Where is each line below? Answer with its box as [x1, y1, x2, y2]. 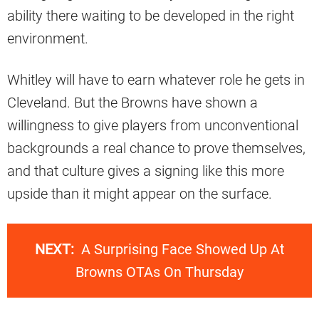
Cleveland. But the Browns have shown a [7, 94, 258, 112]
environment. [7, 30, 88, 48]
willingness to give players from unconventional [7, 117, 298, 135]
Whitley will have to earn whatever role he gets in [7, 71, 305, 89]
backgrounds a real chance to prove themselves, [7, 140, 305, 157]
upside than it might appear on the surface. [7, 185, 272, 203]
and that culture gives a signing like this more [7, 162, 284, 180]
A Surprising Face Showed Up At [80, 241, 285, 258]
